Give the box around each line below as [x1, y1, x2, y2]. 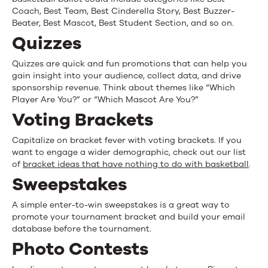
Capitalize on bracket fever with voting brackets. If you [12, 135, 242, 146]
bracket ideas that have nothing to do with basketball [23, 159, 249, 170]
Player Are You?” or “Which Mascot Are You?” [12, 94, 199, 105]
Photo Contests [12, 237, 148, 261]
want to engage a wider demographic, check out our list [12, 147, 246, 158]
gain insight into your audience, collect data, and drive [12, 70, 241, 81]
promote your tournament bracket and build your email [12, 211, 245, 223]
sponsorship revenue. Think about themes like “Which [12, 82, 235, 93]
